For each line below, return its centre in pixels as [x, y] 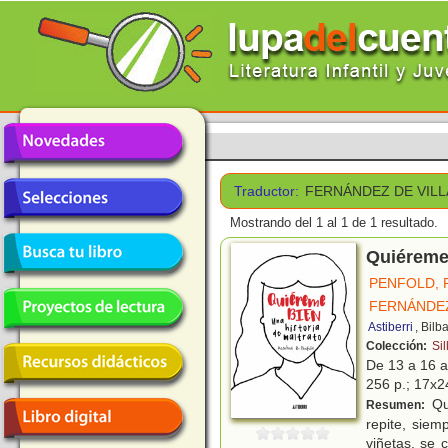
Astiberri [390, 327]
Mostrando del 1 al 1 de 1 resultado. [334, 223]
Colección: [398, 346]
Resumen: [397, 405]
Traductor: [266, 191]
